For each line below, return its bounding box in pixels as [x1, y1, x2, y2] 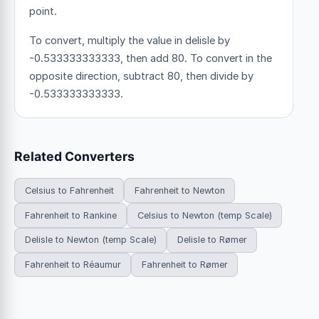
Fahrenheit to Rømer [141, 259, 228, 271]
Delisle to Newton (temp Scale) [24, 234, 157, 246]
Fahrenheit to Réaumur [24, 259, 121, 271]
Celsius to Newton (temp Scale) [137, 209, 272, 221]
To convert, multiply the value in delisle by [29, 34, 230, 48]
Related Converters [14, 149, 135, 164]
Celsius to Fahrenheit [24, 184, 114, 196]
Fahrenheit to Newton [134, 184, 225, 196]
